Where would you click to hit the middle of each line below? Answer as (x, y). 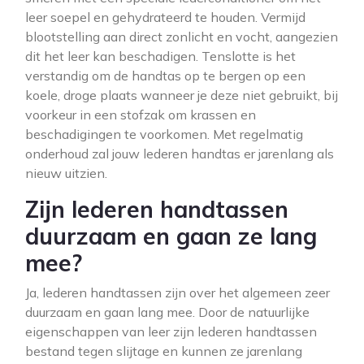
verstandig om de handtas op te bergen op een (165, 76)
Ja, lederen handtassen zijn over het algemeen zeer (178, 292)
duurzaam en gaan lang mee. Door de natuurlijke (167, 312)
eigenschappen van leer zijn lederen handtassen (171, 331)
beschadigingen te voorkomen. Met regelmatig (164, 134)
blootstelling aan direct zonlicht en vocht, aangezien (182, 37)
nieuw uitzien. (66, 173)
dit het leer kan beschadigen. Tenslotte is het (160, 56)
